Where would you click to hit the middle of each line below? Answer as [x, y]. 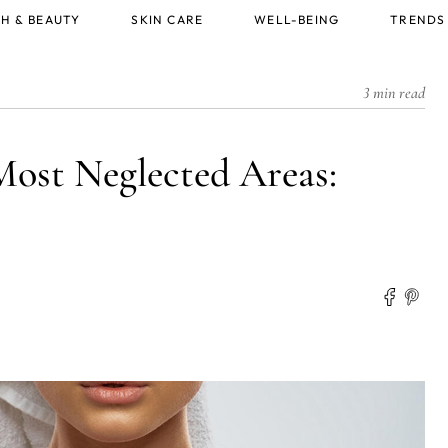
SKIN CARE [167, 19]
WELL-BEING [297, 19]
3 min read [393, 93]
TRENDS [418, 19]
